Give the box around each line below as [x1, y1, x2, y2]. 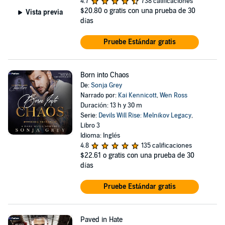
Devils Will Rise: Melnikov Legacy [98, 111, 191, 120]
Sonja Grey [90, 81, 122, 89]
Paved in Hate [80, 215, 123, 224]
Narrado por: [80, 91, 118, 99]
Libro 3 [80, 122, 100, 130]
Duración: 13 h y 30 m [80, 101, 142, 109]
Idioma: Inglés [80, 132, 120, 140]
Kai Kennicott [118, 91, 157, 99]
